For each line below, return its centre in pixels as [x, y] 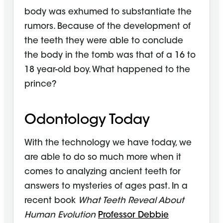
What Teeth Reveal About [131, 201]
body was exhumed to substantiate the [108, 12]
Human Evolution [60, 216]
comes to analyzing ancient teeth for [103, 172]
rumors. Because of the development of [108, 27]
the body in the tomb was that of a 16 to [110, 56]
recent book [51, 201]
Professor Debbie [133, 216]
